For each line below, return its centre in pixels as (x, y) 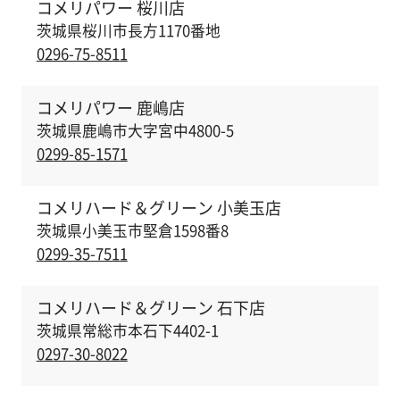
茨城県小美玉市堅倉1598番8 (132, 231)
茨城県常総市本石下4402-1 (127, 331)
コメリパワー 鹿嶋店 (110, 107)
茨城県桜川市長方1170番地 (128, 31)
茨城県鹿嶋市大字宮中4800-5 (135, 131)
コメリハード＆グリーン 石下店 (150, 307)
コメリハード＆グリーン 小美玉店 (158, 207)
